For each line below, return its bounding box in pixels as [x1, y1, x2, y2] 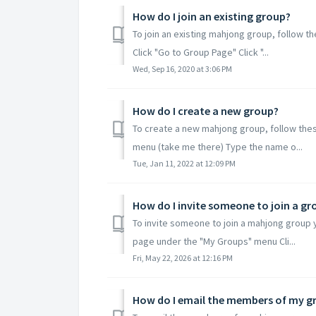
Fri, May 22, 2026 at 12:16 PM [133, 252, 233, 263]
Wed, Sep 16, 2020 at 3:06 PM [133, 63, 232, 74]
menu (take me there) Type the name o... [133, 140, 303, 153]
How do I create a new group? [133, 103, 279, 118]
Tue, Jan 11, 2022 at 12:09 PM [133, 157, 236, 169]
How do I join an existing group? [133, 8, 291, 23]
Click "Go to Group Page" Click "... [133, 45, 269, 59]
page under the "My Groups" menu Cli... [133, 234, 296, 248]
